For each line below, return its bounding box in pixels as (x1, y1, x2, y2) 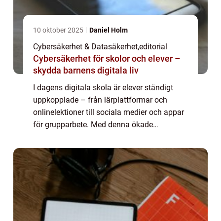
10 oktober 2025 (33, 26, 85, 34)
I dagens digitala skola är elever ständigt (33, 83, 173, 92)
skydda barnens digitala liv (33, 65, 139, 75)
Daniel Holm (89, 26, 128, 34)
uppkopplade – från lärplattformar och (33, 95, 167, 105)
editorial (139, 42, 167, 51)
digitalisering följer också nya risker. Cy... (33, 132, 174, 142)
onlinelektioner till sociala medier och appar (33, 108, 184, 117)
